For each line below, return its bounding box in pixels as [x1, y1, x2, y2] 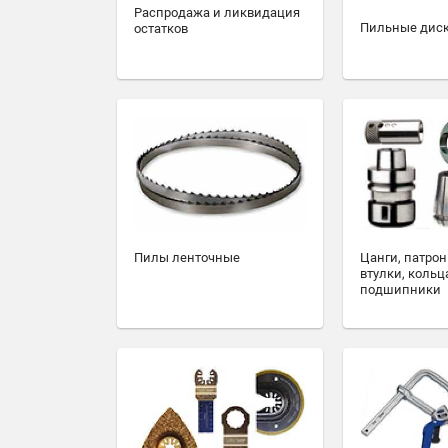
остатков [134, 21, 188, 36]
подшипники [360, 281, 441, 297]
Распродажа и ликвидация [134, 5, 300, 20]
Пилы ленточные [134, 249, 240, 265]
